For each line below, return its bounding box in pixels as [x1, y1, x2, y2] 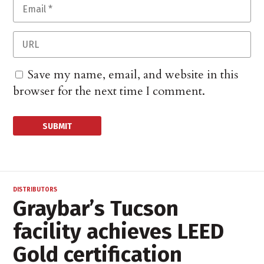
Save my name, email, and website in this [28, 67, 239, 83]
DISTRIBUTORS [13, 186, 58, 194]
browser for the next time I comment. [13, 83, 206, 100]
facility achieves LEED [13, 219, 225, 245]
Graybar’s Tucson [13, 196, 179, 222]
